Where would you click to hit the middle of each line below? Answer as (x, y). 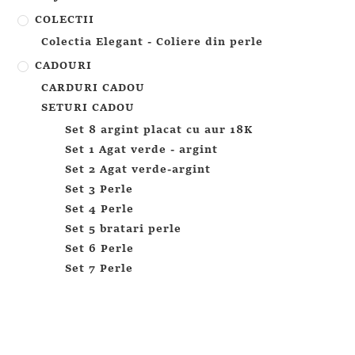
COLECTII (65, 20)
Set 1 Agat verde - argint (142, 150)
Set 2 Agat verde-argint (138, 170)
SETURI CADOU (88, 108)
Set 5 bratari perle (124, 229)
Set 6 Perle (100, 249)
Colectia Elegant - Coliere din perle (153, 42)
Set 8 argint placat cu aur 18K (159, 130)
